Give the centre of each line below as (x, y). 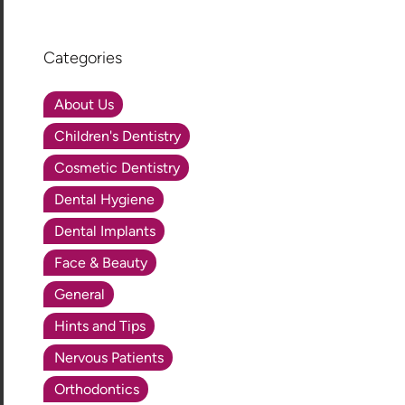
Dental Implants (105, 231)
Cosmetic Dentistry (118, 167)
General (80, 294)
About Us (85, 104)
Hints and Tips (100, 325)
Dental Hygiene (105, 199)
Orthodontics (97, 389)
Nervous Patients (109, 357)
